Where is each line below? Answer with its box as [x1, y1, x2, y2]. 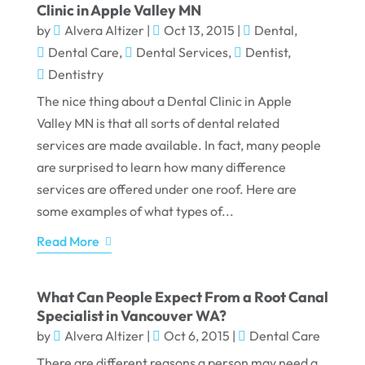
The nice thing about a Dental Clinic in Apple [36, 93, 292, 110]
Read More [36, 233, 99, 250]
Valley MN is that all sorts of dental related [36, 115, 279, 132]
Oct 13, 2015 [163, 22, 235, 39]
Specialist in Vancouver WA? [36, 306, 226, 326]
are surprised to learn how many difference [36, 159, 286, 176]
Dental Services [135, 44, 228, 61]
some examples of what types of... [36, 203, 234, 220]
